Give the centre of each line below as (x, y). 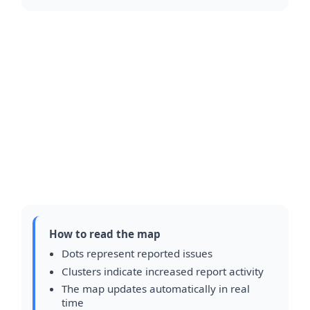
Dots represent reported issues (137, 253)
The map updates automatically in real (155, 289)
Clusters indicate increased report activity (162, 271)
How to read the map (105, 234)
